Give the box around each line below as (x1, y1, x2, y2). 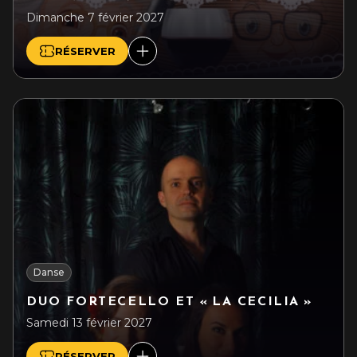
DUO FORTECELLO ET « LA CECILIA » (26, 296, 312, 308)
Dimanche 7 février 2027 (26, 10, 164, 25)
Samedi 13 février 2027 (26, 316, 152, 330)
